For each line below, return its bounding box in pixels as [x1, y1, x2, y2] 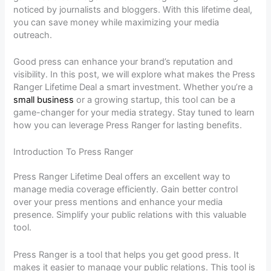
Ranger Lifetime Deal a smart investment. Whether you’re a [13, 82, 253, 93]
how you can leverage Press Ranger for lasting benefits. [13, 120, 243, 131]
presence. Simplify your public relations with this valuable [13, 209, 247, 221]
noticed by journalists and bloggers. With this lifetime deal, [13, 4, 253, 15]
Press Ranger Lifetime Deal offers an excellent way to [13, 171, 231, 183]
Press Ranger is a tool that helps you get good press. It [13, 249, 240, 260]
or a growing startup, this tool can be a [74, 94, 236, 106]
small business [13, 94, 74, 106]
